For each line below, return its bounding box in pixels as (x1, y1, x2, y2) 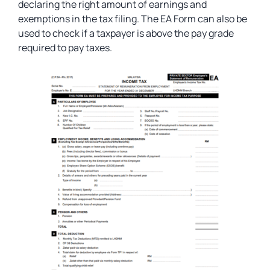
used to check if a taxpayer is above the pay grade (18, 27, 234, 40)
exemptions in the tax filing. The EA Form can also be (18, 12, 247, 25)
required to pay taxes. (18, 41, 112, 54)
